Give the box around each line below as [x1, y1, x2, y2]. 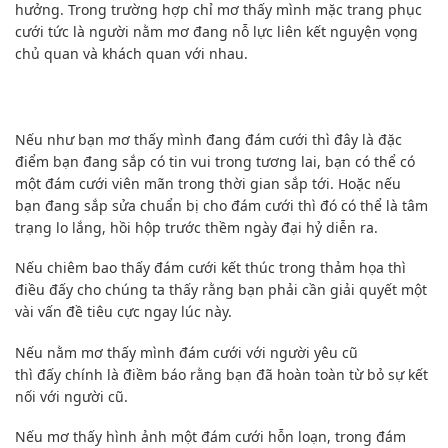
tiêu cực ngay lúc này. [83, 302, 232, 322]
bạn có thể [325, 152, 396, 172]
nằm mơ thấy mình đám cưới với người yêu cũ [43, 342, 358, 362]
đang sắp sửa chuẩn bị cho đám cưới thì [41, 196, 320, 216]
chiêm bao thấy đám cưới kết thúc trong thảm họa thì [43, 258, 406, 278]
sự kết [388, 364, 428, 384]
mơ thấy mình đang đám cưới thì [104, 130, 334, 150]
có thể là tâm [337, 196, 428, 216]
